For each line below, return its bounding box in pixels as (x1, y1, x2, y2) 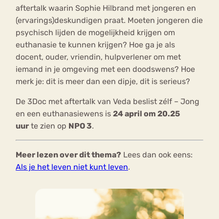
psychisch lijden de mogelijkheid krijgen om (16, 28, 175, 38)
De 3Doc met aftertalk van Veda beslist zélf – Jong (16, 97, 199, 107)
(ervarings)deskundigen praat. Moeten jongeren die (16, 16, 203, 25)
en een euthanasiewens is (16, 109, 113, 119)
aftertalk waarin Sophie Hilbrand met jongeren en (16, 3, 196, 13)
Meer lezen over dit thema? (16, 150, 121, 160)
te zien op (29, 121, 68, 131)
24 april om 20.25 (113, 109, 180, 119)
